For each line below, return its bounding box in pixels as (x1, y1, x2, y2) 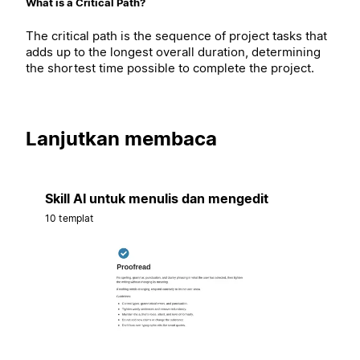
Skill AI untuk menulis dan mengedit (45, 190, 268, 207)
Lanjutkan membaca (26, 127, 217, 151)
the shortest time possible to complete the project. (26, 60, 314, 76)
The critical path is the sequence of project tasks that (26, 28, 327, 44)
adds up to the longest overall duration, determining (26, 44, 321, 60)
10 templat (45, 212, 94, 225)
